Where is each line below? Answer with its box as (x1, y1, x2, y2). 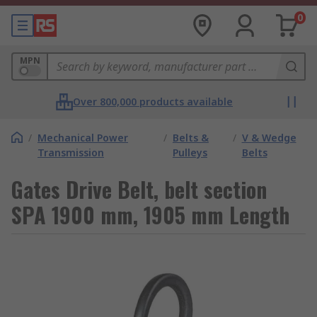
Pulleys (172, 146, 207, 159)
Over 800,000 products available (73, 95, 233, 108)
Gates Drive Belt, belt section (11, 173, 267, 205)
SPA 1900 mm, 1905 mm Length (11, 199, 289, 231)
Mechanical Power (38, 131, 128, 144)
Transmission (38, 146, 104, 159)
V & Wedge (241, 131, 296, 144)
